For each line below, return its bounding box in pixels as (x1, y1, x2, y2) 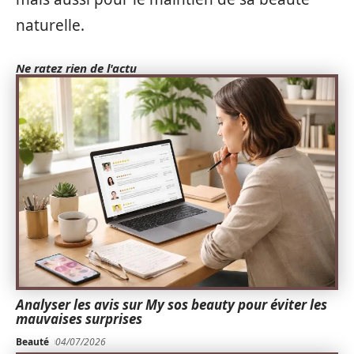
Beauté (16, 335, 49, 349)
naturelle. (16, 15, 85, 36)
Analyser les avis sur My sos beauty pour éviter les (16, 296, 327, 314)
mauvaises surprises (16, 310, 142, 329)
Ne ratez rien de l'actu (16, 60, 137, 76)
